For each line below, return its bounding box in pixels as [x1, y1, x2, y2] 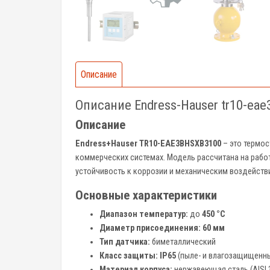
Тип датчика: [99, 237, 150, 247]
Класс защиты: [99, 251, 158, 261]
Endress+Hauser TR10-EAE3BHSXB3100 [75, 139, 221, 149]
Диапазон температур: [99, 209, 188, 219]
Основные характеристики [75, 188, 217, 202]
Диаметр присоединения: [99, 223, 201, 233]
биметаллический [150, 237, 216, 247]
